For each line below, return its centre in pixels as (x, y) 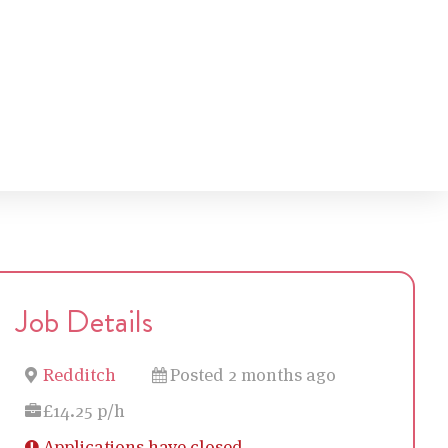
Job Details (84, 321)
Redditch (79, 375)
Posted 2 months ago (252, 375)
